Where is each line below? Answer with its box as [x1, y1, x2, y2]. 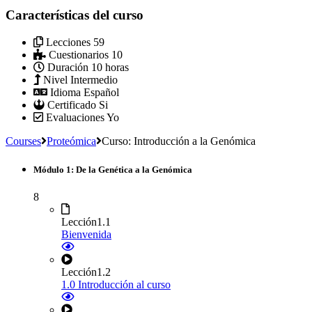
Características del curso [6, 7, 143, 22]
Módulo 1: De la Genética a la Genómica [33, 164, 192, 175]
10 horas [91, 61, 129, 73]
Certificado [47, 98, 96, 111]
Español [84, 86, 119, 98]
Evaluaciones [46, 111, 104, 123]
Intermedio [70, 73, 118, 86]
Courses [6, 134, 41, 147]
